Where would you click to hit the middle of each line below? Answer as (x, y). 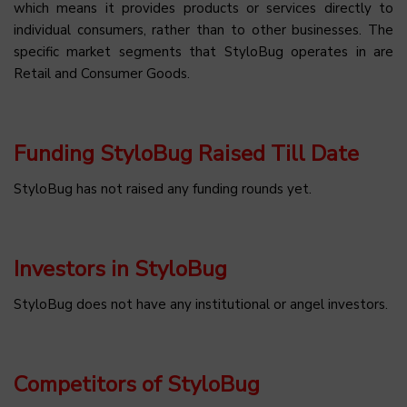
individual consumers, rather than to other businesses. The (203, 30)
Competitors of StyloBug (137, 385)
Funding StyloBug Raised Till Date (186, 154)
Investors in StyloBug (120, 269)
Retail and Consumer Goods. (102, 74)
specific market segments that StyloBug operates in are (203, 52)
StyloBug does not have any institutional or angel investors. (201, 305)
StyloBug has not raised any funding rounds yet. (163, 189)
